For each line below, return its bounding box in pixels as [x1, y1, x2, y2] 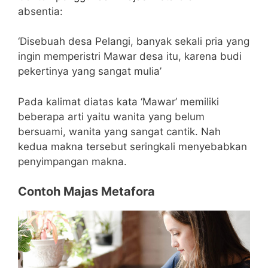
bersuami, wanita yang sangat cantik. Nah [18, 125, 221, 138]
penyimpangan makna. [18, 155, 127, 167]
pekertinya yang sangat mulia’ [18, 65, 162, 78]
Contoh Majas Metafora [18, 184, 155, 199]
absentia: [18, 5, 63, 17]
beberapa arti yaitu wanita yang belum [18, 110, 205, 123]
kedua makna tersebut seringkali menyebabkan [18, 140, 247, 153]
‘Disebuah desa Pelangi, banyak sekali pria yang [18, 35, 249, 48]
